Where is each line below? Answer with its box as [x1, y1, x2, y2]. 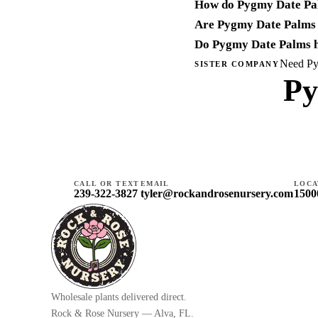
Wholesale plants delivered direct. [51, 292, 187, 302]
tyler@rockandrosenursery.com [140, 187, 293, 199]
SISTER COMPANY [194, 59, 280, 68]
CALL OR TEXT [74, 179, 140, 187]
